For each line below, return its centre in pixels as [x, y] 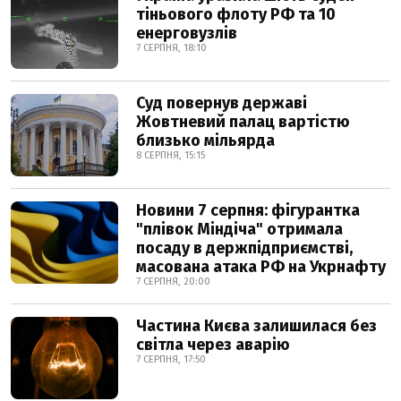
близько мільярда [205, 141]
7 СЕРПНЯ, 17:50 [171, 359]
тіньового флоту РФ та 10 [236, 14]
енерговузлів [187, 33]
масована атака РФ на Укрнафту [261, 267]
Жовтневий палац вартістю [243, 122]
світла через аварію [213, 345]
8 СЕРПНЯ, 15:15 [171, 155]
